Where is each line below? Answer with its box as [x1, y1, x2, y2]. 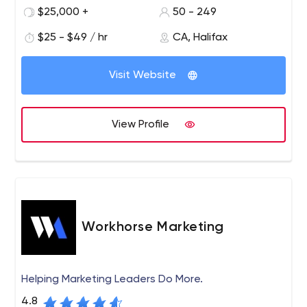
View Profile [112, 119, 169, 130]
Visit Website [109, 70, 176, 81]
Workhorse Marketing [82, 221, 225, 234]
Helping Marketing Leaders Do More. [21, 274, 204, 285]
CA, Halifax [172, 32, 228, 43]
